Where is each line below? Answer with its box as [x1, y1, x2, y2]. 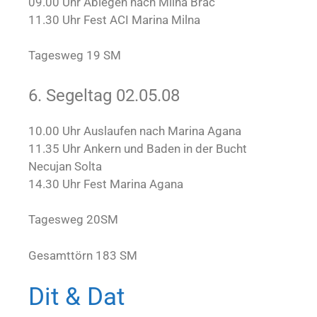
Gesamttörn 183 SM [28, 248, 137, 263]
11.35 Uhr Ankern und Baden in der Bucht [28, 141, 247, 156]
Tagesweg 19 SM [28, 48, 121, 63]
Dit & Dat [28, 282, 125, 312]
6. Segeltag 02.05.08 [28, 85, 180, 105]
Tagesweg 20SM [28, 212, 118, 227]
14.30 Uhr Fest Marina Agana [28, 176, 183, 191]
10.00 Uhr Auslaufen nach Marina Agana [28, 123, 241, 138]
